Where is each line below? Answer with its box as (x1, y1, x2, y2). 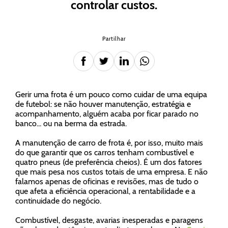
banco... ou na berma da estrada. (15, 119, 129, 128)
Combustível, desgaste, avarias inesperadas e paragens (15, 215, 203, 225)
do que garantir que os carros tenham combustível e (15, 148, 194, 157)
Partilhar (102, 35, 126, 42)
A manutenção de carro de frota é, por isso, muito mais (15, 138, 203, 148)
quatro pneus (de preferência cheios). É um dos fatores (15, 157, 202, 167)
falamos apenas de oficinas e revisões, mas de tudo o (15, 177, 198, 186)
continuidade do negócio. (15, 196, 101, 206)
